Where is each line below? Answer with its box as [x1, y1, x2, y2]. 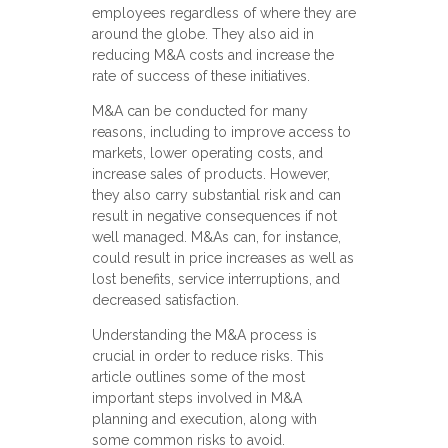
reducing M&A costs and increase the [91, 47, 334, 64]
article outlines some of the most [91, 369, 305, 386]
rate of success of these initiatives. [91, 68, 310, 85]
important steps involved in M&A [91, 390, 302, 407]
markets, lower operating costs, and [91, 145, 323, 162]
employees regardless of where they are [91, 5, 356, 22]
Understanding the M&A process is [91, 327, 317, 344]
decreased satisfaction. [91, 292, 239, 309]
